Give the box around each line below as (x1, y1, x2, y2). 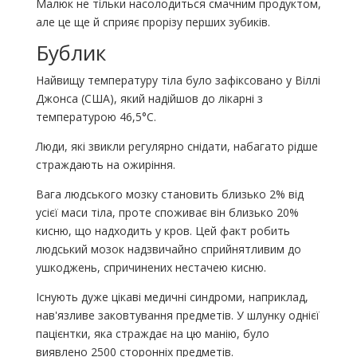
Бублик (35, 38, 106, 68)
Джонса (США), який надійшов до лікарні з (35, 91, 263, 107)
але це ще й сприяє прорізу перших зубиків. (35, 14, 270, 30)
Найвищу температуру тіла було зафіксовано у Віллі (35, 73, 320, 88)
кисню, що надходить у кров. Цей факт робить (35, 223, 290, 239)
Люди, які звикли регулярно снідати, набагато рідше (35, 139, 318, 155)
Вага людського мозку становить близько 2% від (35, 186, 304, 202)
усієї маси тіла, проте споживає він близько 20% (35, 205, 299, 221)
